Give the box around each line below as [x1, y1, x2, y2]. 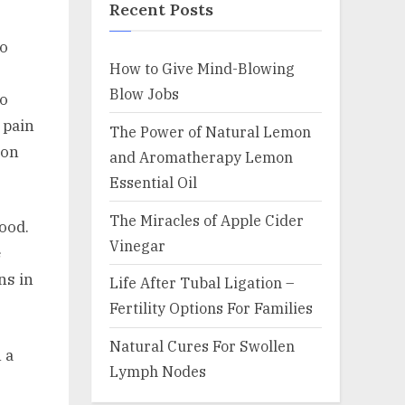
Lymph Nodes [109, 362, 206, 381]
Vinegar [109, 235, 165, 255]
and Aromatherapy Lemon [109, 146, 293, 166]
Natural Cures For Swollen [109, 336, 295, 356]
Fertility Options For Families [109, 298, 313, 318]
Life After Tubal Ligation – [109, 273, 294, 293]
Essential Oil [109, 172, 197, 192]
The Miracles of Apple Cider [109, 210, 304, 230]
